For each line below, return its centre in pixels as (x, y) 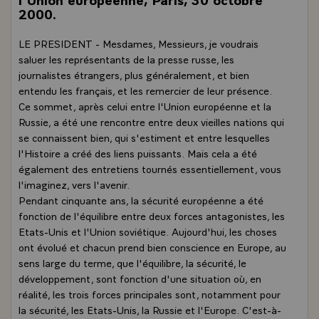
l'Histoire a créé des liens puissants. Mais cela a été (138, 152)
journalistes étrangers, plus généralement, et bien (134, 74)
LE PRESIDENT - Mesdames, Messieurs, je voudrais (138, 43)
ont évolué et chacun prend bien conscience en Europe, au (152, 246)
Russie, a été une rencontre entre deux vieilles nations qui (151, 121)
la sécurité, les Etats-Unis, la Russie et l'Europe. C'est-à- (150, 309)
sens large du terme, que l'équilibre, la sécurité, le (132, 262)
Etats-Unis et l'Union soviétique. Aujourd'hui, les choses (148, 231)
